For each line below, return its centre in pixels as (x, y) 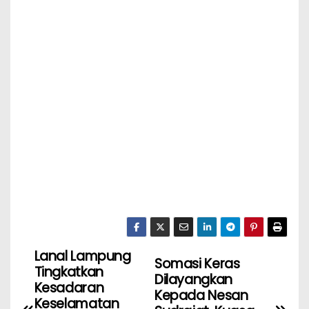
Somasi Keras (197, 264)
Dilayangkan (193, 280)
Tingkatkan (69, 272)
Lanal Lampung (82, 256)
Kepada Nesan (201, 296)
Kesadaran (69, 288)
